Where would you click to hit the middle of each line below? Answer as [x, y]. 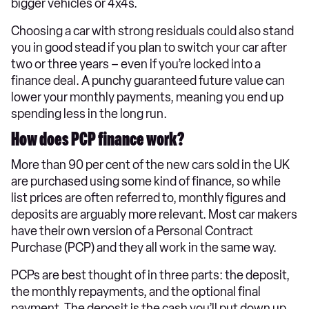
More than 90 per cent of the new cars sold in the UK [150, 165]
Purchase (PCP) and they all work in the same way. [144, 248]
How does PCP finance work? [98, 142]
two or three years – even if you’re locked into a [136, 64]
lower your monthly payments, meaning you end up [147, 98]
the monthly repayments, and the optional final [136, 292]
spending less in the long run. [89, 114]
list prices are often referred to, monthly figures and [148, 198]
